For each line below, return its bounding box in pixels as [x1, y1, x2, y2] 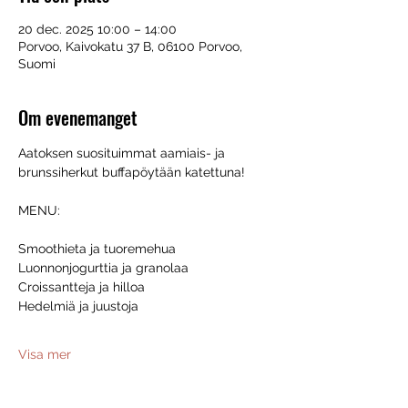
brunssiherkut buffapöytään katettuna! [18, 165, 245, 179]
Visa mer [18, 347, 71, 362]
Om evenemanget [18, 104, 138, 131]
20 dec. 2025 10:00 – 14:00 [18, 22, 177, 36]
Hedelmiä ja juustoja [18, 299, 138, 313]
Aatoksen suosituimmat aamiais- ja [18, 146, 229, 160]
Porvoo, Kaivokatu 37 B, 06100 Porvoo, [18, 39, 242, 54]
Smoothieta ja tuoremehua [18, 241, 176, 256]
